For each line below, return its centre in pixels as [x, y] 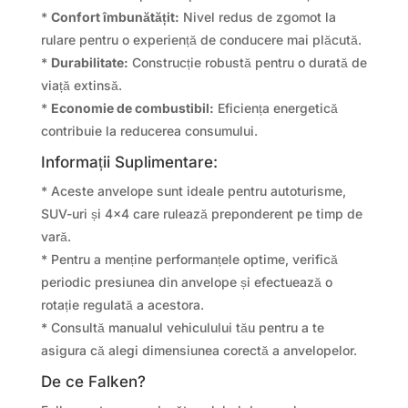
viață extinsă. [81, 86]
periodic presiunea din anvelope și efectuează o [186, 282]
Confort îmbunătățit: [115, 17]
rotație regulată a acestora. [122, 305]
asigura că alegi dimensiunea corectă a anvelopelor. [199, 351]
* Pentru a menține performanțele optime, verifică [189, 260]
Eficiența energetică [275, 108]
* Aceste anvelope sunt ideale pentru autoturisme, [193, 191]
